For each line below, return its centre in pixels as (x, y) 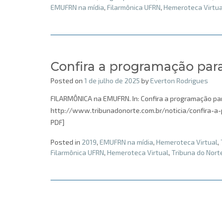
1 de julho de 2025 (112, 80)
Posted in (66, 142)
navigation (67, 208)
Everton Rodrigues (179, 80)
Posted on (67, 80)
